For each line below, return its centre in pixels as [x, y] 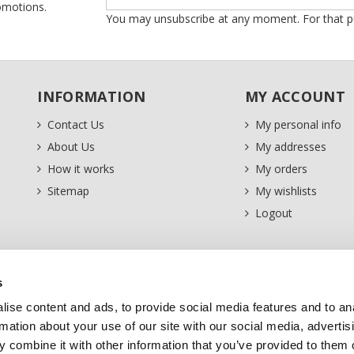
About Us [72, 147]
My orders [281, 169]
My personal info [298, 125]
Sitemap [69, 191]
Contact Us [76, 125]
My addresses [290, 147]
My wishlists [286, 191]
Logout [273, 213]
